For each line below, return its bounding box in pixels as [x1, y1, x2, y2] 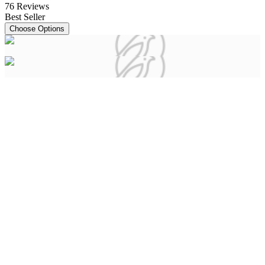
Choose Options [9, 24, 64, 34]
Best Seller [5, 12, 45, 22]
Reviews [17, 1, 49, 12]
